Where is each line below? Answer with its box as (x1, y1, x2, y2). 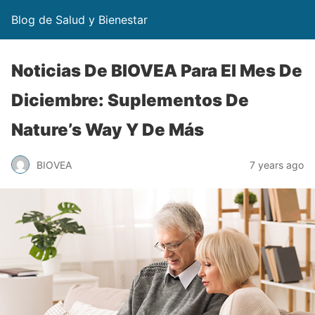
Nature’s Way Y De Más (11, 120, 204, 140)
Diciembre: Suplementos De (11, 90, 249, 110)
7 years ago (250, 158, 304, 171)
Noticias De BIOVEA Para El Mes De (11, 60, 302, 81)
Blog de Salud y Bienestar (11, 13, 148, 27)
